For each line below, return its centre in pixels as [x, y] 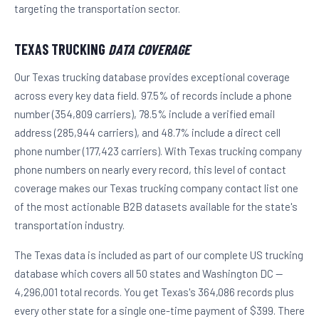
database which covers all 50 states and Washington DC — [148, 273]
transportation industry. [69, 225]
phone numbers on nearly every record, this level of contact [150, 169]
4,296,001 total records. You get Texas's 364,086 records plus [154, 292]
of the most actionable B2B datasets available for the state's [156, 206]
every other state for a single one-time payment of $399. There [159, 310]
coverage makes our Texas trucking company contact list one [156, 188]
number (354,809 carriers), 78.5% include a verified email [145, 114]
